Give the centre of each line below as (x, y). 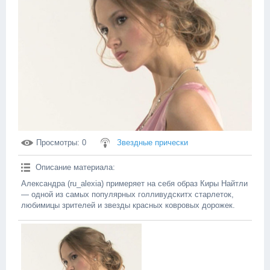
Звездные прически (152, 143)
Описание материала (74, 167)
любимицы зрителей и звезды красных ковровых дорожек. (128, 205)
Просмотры (57, 143)
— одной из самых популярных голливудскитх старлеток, (127, 194)
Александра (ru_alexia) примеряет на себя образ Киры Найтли (134, 184)
